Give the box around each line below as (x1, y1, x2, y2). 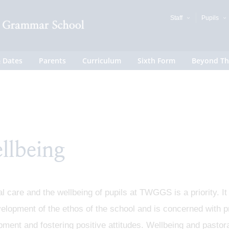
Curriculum (82, 56, 121, 65)
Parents (39, 56, 66, 65)
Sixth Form (138, 56, 175, 65)
